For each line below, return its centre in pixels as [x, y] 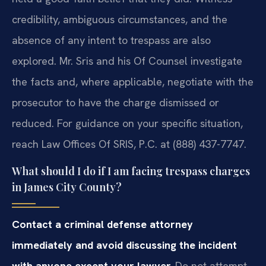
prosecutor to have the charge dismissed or [115, 103]
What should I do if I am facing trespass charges [131, 171]
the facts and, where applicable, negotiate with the [133, 82]
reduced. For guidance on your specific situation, [127, 123]
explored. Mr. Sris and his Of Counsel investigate [127, 61]
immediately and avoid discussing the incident [124, 245]
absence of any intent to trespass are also [111, 40]
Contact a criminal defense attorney [102, 224]
